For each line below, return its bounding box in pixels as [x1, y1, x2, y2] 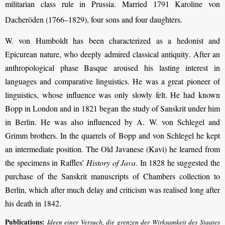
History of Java [86, 157, 136, 168]
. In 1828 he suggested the [136, 157, 220, 168]
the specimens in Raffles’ [5, 157, 87, 168]
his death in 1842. [5, 197, 61, 208]
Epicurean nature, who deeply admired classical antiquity [5, 48, 189, 59]
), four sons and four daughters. [84, 14, 182, 25]
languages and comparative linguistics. [5, 75, 130, 86]
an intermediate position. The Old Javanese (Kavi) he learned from [5, 143, 220, 154]
